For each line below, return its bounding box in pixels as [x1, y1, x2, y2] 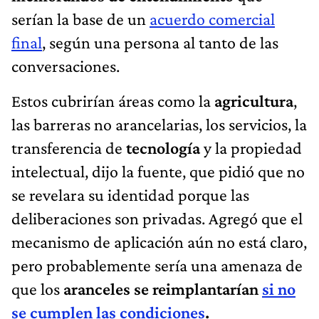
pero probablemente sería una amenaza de [11, 255, 303, 275]
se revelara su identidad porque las [11, 184, 249, 204]
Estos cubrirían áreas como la [11, 90, 214, 110]
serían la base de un [11, 9, 150, 28]
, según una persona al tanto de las [42, 32, 278, 52]
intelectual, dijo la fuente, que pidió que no [11, 161, 305, 181]
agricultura [214, 90, 293, 110]
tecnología [126, 137, 204, 157]
